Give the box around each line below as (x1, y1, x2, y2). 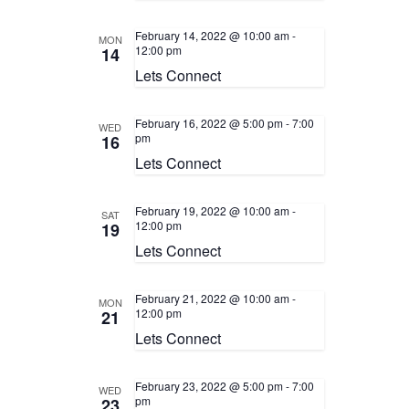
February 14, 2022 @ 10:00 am (134, 27, 289, 43)
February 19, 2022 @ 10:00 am (134, 203, 289, 218)
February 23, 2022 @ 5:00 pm (134, 378, 283, 393)
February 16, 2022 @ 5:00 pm (134, 115, 283, 131)
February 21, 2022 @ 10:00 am (134, 290, 289, 306)
